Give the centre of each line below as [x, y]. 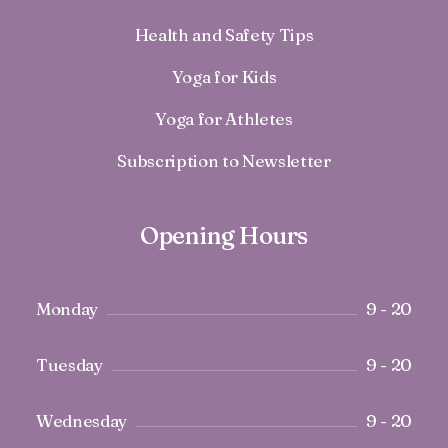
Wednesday [81, 420]
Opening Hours [224, 235]
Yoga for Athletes [224, 118]
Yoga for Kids [224, 76]
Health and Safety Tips [224, 34]
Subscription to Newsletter [224, 160]
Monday [67, 308]
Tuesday [69, 364]
